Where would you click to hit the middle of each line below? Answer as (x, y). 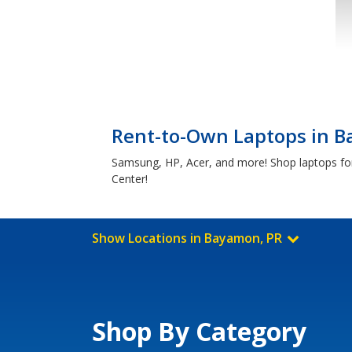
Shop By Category (199, 331)
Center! (130, 179)
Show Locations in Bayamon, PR (189, 238)
